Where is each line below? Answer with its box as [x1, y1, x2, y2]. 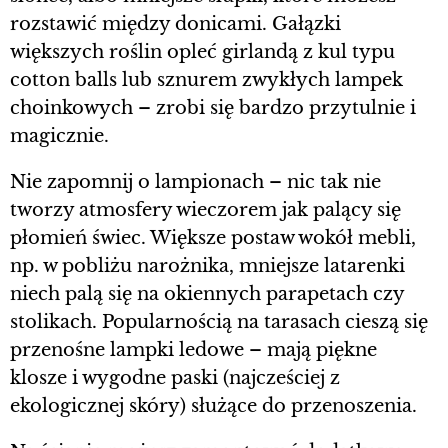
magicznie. [10, 124, 109, 147]
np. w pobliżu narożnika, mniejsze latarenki [10, 254, 405, 277]
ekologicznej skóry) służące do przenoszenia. [10, 394, 417, 417]
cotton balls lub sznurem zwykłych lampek [10, 68, 403, 91]
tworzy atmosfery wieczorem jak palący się [10, 198, 401, 221]
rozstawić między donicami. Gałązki [10, 12, 341, 35]
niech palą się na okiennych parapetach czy [10, 282, 404, 305]
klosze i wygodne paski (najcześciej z [10, 366, 340, 389]
